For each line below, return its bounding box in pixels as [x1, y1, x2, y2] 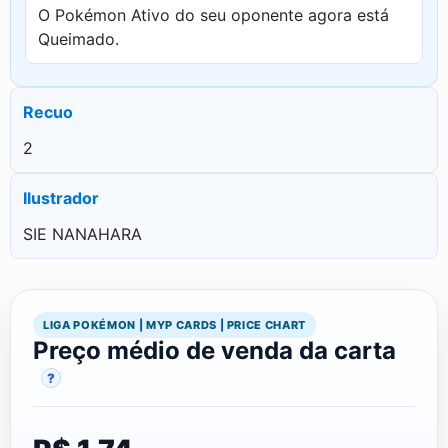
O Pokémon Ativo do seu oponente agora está [38, 4, 389, 25]
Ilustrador [23, 187, 99, 208]
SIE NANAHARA [23, 223, 142, 244]
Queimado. [38, 28, 119, 49]
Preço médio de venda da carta [33, 335, 396, 365]
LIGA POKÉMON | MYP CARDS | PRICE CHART [43, 317, 307, 332]
